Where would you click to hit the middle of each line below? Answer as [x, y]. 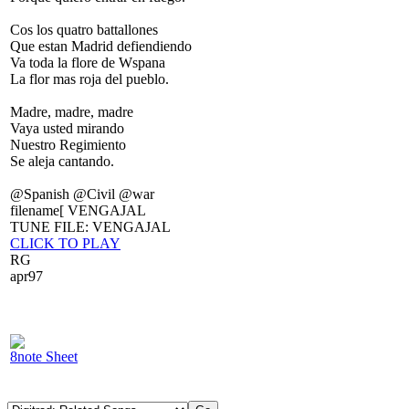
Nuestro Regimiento [68, 145]
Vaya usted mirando [67, 128]
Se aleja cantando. [62, 161]
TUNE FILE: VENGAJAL [90, 227]
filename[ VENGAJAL [78, 210]
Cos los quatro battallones [84, 30]
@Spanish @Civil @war [82, 194]
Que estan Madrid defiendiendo [101, 46]
